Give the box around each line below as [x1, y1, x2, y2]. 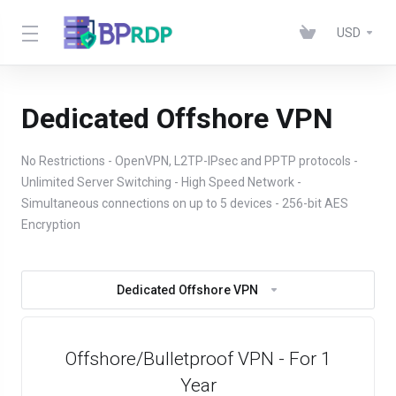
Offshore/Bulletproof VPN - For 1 [65, 348, 331, 369]
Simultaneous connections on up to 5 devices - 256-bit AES [21, 196, 348, 210]
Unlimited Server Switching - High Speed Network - [21, 175, 301, 189]
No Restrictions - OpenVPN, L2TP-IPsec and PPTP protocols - [21, 154, 358, 168]
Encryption [21, 217, 80, 232]
